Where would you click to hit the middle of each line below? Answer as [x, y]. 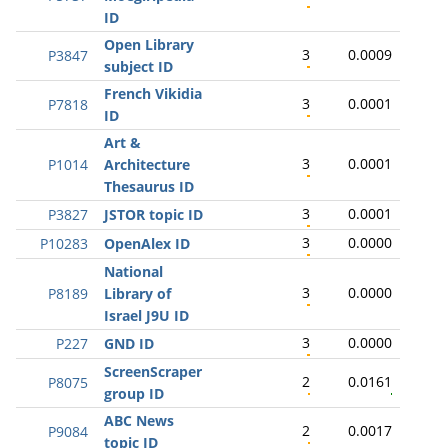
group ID [134, 393]
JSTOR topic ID [153, 214]
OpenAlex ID [147, 243]
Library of [137, 293]
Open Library [149, 44]
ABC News [139, 420]
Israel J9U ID [146, 315]
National [133, 271]
